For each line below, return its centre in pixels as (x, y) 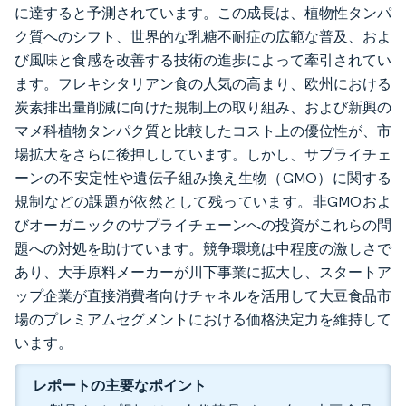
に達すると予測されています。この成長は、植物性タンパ (203, 13)
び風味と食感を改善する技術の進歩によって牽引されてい (203, 60)
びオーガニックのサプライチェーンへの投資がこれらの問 (203, 225)
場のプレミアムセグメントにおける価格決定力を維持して (203, 319)
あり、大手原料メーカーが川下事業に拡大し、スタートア (203, 272)
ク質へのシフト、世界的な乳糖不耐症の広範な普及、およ (203, 37)
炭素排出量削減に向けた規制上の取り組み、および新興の (203, 107)
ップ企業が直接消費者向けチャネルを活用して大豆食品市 (203, 296)
